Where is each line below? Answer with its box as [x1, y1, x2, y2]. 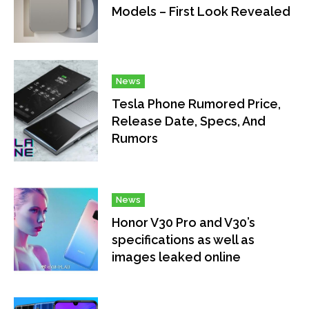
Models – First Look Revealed [112, 4, 291, 19]
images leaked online [112, 250, 241, 265]
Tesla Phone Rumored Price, [112, 97, 281, 112]
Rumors [112, 131, 159, 146]
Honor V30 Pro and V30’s [112, 215, 256, 230]
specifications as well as [112, 232, 255, 248]
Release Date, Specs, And [112, 114, 266, 129]
